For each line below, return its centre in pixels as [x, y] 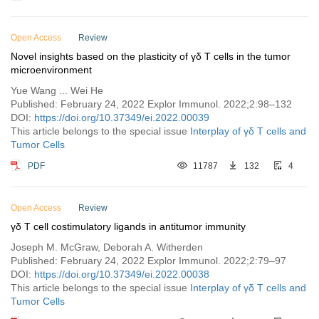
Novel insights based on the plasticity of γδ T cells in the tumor [151, 56]
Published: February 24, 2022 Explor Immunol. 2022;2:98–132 [151, 104]
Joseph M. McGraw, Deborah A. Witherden [107, 247]
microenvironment [51, 70]
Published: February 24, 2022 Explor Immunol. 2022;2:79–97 [148, 261]
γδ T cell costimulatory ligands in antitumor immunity [128, 226]
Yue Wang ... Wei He [57, 90]
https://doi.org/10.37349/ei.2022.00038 [122, 274]
